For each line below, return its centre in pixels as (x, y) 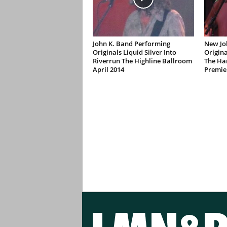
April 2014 (108, 69)
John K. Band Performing (131, 44)
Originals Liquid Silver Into (134, 52)
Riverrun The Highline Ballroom (142, 61)
